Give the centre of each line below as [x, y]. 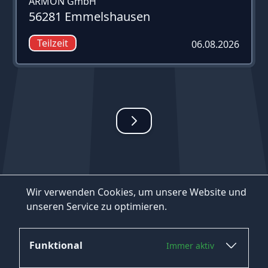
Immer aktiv [190, 245]
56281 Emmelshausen [89, 16]
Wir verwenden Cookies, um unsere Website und [136, 192]
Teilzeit [52, 43]
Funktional [56, 245]
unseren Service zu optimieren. [97, 206]
